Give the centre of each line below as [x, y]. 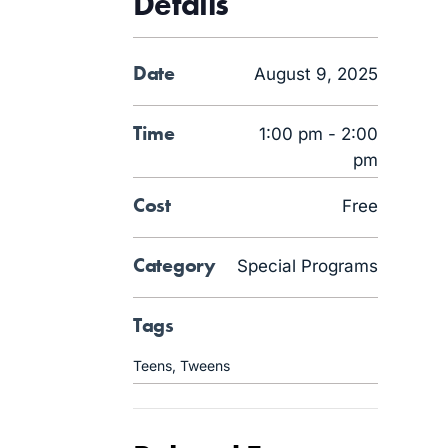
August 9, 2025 [316, 74]
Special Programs [307, 266]
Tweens [205, 365]
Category [174, 265]
